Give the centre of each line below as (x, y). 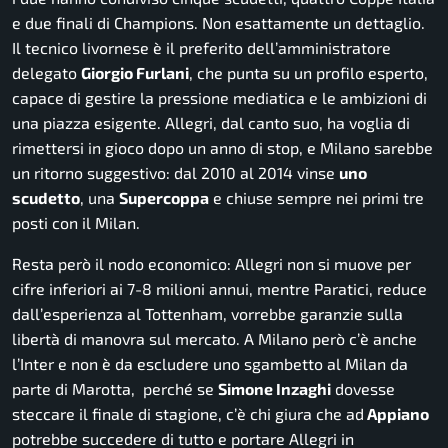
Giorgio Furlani (135, 72)
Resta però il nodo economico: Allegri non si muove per (211, 263)
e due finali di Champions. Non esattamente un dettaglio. (218, 22)
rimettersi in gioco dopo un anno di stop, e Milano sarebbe (222, 147)
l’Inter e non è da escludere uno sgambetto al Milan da (210, 363)
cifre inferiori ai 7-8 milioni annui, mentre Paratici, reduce (219, 288)
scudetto (46, 197)
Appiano (396, 413)
